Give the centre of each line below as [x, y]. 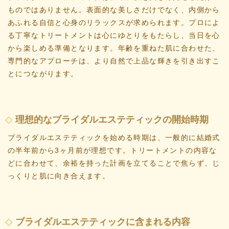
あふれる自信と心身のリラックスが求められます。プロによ [114, 22]
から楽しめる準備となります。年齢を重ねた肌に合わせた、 [114, 48]
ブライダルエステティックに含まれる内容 [103, 222]
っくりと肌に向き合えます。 [59, 176]
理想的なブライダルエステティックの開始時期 [112, 119]
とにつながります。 [43, 73]
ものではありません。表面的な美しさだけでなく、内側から [114, 9]
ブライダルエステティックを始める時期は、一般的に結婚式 [114, 137]
